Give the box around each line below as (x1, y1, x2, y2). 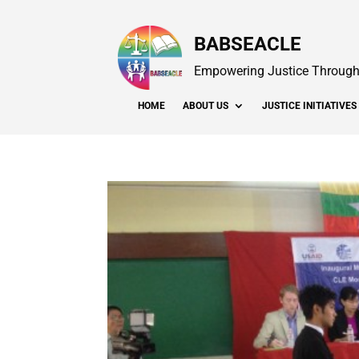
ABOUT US (183, 100, 229, 111)
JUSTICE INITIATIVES (262, 100, 357, 111)
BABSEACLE (194, 33, 302, 55)
